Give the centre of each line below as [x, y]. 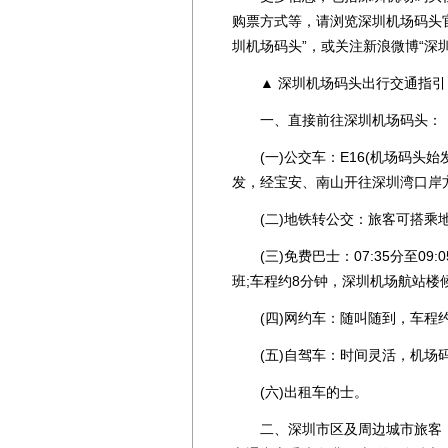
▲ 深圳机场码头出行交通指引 [339, 82]
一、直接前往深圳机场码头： [337, 119]
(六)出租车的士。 [300, 391]
